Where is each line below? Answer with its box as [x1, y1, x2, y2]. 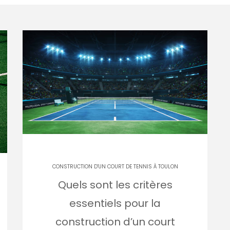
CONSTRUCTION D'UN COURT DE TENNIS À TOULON [52, 163, 178, 171]
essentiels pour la [69, 196, 161, 211]
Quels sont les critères [57, 178, 172, 193]
